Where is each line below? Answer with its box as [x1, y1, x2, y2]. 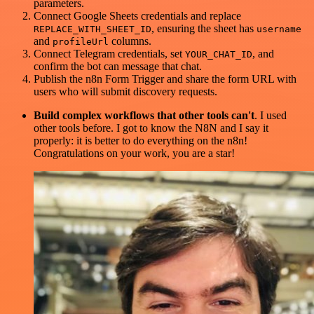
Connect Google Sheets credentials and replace [34, 10, 241, 22]
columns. [109, 35, 151, 48]
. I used [254, 109, 287, 122]
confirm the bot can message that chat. [34, 60, 202, 73]
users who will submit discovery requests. [34, 86, 217, 98]
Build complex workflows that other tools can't [34, 109, 254, 122]
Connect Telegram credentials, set [34, 48, 185, 60]
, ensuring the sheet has [151, 22, 257, 35]
